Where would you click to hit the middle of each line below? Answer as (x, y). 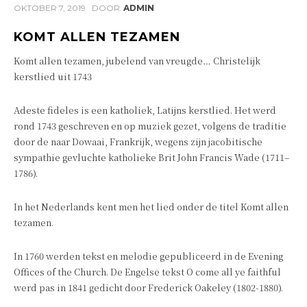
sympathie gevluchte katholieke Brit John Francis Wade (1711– (151, 157)
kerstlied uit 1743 (53, 76)
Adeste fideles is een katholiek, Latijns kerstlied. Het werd (145, 110)
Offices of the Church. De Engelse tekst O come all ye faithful (147, 272)
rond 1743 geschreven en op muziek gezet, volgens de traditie (150, 126)
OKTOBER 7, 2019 (50, 8)
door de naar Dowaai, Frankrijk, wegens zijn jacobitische (138, 142)
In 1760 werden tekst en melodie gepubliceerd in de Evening (148, 256)
